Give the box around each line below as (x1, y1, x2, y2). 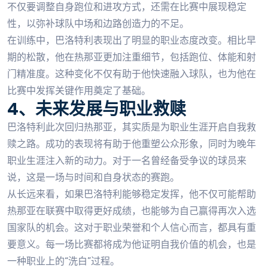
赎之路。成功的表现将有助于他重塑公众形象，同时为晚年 (7, 138, 256, 150)
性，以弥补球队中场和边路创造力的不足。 (7, 17, 189, 29)
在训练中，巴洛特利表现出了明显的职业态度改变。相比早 (7, 34, 256, 46)
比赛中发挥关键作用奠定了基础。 (7, 84, 151, 96)
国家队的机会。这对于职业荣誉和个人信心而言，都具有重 (7, 221, 256, 233)
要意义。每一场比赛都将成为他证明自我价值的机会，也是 (7, 238, 256, 250)
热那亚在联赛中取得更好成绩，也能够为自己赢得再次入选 (7, 205, 256, 217)
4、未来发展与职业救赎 (7, 99, 186, 119)
